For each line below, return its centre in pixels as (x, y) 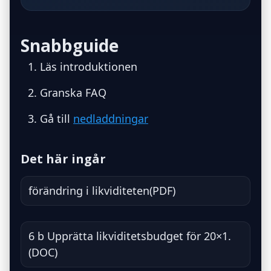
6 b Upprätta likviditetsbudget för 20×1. (130, 236)
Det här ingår (63, 158)
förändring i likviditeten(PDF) (102, 190)
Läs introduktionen (89, 66)
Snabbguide (70, 45)
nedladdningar (111, 118)
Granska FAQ (73, 92)
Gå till (57, 118)
